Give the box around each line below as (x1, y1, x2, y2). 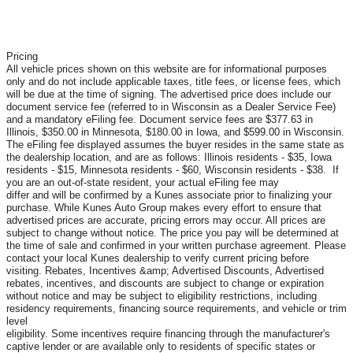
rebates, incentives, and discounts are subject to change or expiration (6, 277, 324, 289)
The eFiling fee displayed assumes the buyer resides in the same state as (6, 138, 344, 150)
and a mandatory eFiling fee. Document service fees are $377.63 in (6, 113, 313, 125)
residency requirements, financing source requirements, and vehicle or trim (6, 302, 347, 314)
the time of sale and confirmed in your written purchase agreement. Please (6, 239, 346, 251)
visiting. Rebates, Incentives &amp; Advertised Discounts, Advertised (6, 264, 324, 277)
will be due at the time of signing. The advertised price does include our (6, 87, 331, 100)
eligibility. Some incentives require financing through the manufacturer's (6, 327, 330, 340)
